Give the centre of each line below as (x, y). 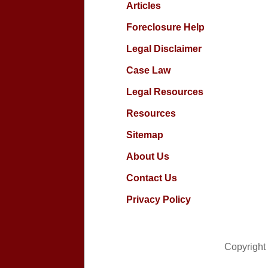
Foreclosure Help (165, 27)
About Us (147, 156)
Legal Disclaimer (164, 49)
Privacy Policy (158, 200)
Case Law (148, 70)
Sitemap (144, 135)
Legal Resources (165, 92)
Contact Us (151, 178)
